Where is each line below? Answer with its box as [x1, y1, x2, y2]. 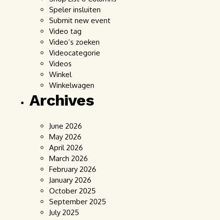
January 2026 [49, 175, 91, 185]
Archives [29, 91, 94, 110]
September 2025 [49, 197, 106, 206]
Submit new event [49, 16, 110, 25]
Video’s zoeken [49, 37, 100, 47]
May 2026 [49, 132, 82, 141]
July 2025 [49, 208, 79, 217]
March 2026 [49, 154, 88, 163]
